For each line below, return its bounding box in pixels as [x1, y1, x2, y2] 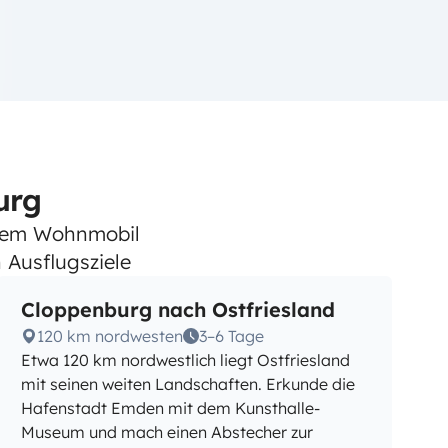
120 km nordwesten [37, 326, 184, 346]
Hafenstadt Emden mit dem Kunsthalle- [21, 398, 321, 418]
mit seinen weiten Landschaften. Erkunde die [21, 374, 356, 394]
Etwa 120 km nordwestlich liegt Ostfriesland [21, 350, 351, 370]
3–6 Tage [199, 326, 265, 346]
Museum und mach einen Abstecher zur [21, 422, 314, 442]
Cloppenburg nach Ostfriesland [21, 297, 336, 322]
